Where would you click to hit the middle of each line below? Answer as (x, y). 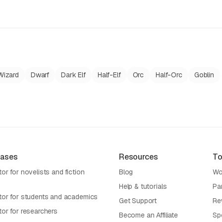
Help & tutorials (143, 186)
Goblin (204, 75)
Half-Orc (169, 75)
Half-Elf (109, 75)
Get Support (138, 201)
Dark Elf (73, 75)
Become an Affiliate (148, 215)
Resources (138, 157)
